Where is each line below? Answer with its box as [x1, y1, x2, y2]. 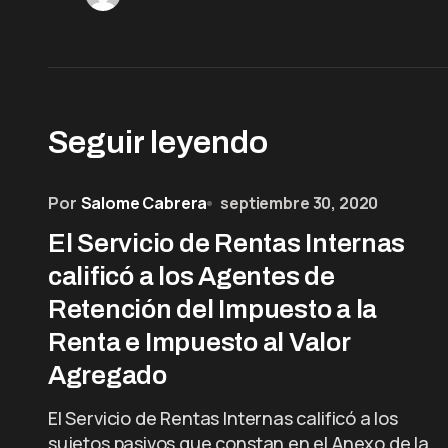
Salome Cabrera [80, 192, 208, 214]
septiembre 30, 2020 [220, 192, 379, 214]
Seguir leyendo [48, 125, 268, 160]
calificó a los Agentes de [48, 262, 335, 290]
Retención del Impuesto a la [48, 295, 377, 323]
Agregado [48, 361, 167, 389]
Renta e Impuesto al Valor [48, 328, 350, 356]
